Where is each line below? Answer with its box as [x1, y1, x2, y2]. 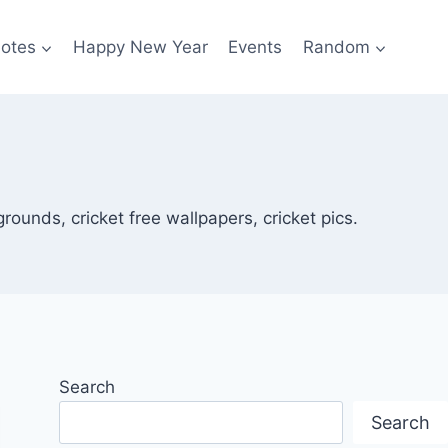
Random [302, 36, 370, 57]
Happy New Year [73, 36, 209, 57]
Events [228, 36, 283, 57]
